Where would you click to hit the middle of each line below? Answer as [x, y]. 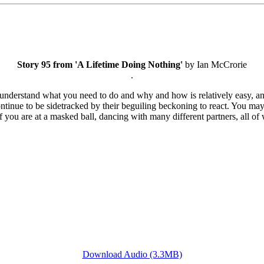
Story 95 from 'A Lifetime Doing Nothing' [100, 65]
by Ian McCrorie [215, 65]
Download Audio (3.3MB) [132, 255]
